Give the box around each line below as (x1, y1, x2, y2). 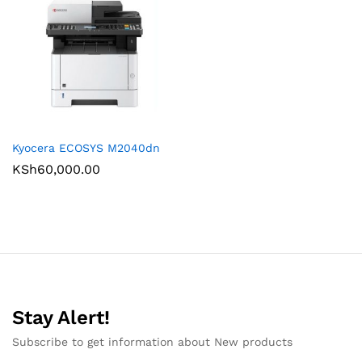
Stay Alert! (12, 306, 110, 329)
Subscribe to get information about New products (12, 335, 293, 348)
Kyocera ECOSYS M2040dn (12, 141, 160, 154)
